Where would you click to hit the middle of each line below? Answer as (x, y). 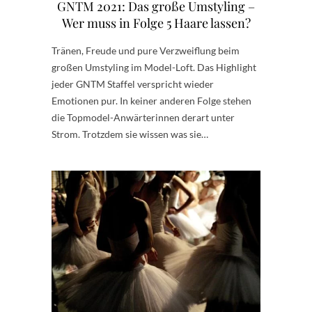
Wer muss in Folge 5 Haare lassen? (156, 23)
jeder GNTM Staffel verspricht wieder (133, 84)
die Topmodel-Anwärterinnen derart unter (143, 118)
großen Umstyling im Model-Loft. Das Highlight (154, 68)
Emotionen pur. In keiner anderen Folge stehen (151, 101)
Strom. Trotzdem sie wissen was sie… (130, 134)
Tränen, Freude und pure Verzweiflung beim (146, 51)
